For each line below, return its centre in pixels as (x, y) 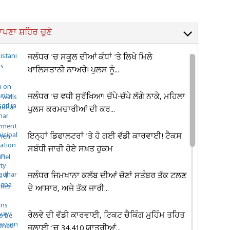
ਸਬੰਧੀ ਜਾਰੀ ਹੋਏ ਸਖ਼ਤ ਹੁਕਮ (71, 149)
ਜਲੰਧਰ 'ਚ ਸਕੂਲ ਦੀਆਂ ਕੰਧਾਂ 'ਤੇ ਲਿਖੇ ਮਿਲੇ (90, 57)
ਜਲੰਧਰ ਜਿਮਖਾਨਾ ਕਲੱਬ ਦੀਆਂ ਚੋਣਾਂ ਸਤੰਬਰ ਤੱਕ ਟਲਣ (107, 176)
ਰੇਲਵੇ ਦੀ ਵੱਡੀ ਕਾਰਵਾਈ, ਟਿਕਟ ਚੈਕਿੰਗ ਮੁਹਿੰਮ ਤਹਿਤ (107, 216)
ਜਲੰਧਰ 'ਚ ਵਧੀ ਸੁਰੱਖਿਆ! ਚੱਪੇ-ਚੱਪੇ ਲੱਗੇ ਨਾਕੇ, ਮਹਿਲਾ (107, 97)
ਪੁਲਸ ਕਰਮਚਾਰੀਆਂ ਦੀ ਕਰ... (72, 110)
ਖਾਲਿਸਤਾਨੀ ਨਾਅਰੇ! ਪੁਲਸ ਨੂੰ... (74, 70)
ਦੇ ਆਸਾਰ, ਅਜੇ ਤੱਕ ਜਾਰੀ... (69, 189)
